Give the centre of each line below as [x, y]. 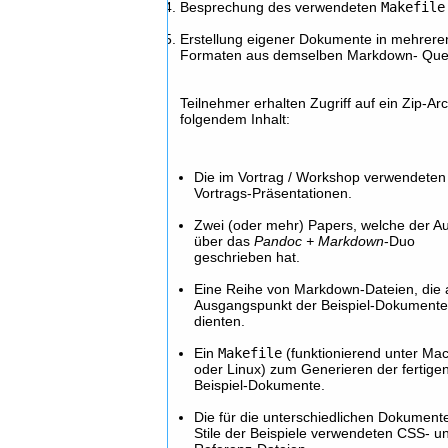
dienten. [220, 321]
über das [224, 241]
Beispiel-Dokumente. [260, 385]
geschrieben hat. [247, 257]
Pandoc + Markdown [319, 241]
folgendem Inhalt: [235, 119]
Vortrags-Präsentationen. [273, 193]
